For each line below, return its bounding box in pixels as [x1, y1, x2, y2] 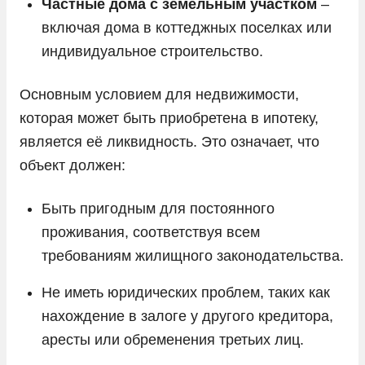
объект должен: [20, 156, 125, 174]
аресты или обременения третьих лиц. [42, 331, 304, 348]
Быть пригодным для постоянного [42, 200, 275, 217]
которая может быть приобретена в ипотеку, [20, 109, 319, 126]
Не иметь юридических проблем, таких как [42, 284, 330, 301]
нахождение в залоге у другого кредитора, [42, 307, 333, 324]
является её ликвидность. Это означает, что [20, 133, 319, 150]
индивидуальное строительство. [42, 42, 263, 59]
